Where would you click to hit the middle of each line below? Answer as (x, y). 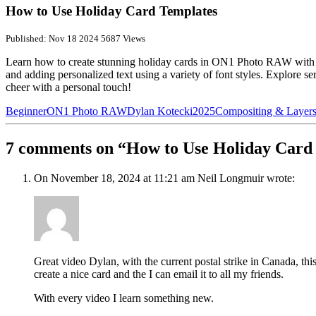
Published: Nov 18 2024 (52, 39)
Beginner (26, 111)
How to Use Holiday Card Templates (111, 11)
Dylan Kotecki (160, 111)
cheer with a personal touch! (68, 87)
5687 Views (122, 39)
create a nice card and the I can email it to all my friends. (159, 274)
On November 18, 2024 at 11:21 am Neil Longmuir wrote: (164, 178)
